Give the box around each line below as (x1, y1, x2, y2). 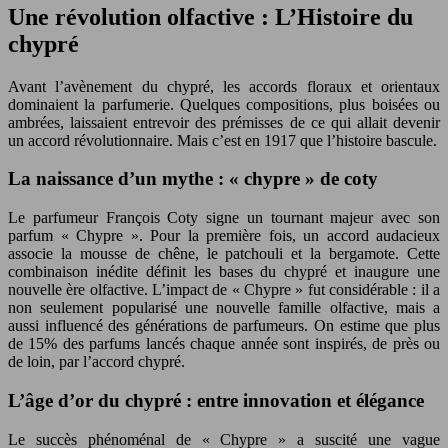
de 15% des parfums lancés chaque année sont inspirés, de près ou (8, 335, 440, 353)
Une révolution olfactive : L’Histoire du (8, 3, 413, 30)
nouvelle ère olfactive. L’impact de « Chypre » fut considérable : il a (8, 281, 440, 299)
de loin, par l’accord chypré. (8, 353, 185, 371)
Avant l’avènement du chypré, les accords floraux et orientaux (8, 77, 440, 95)
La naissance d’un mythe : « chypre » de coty (8, 168, 378, 190)
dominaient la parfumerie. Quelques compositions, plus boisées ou (8, 95, 440, 113)
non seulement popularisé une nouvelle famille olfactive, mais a (8, 299, 440, 317)
